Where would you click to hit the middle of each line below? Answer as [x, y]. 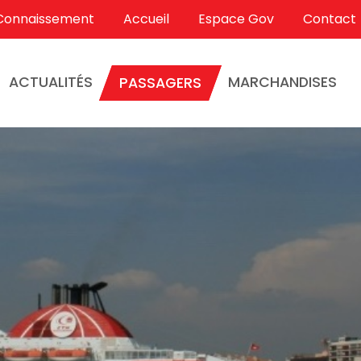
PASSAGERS [161, 83]
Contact [330, 19]
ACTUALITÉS [51, 83]
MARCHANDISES [283, 83]
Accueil [146, 19]
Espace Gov [236, 19]
